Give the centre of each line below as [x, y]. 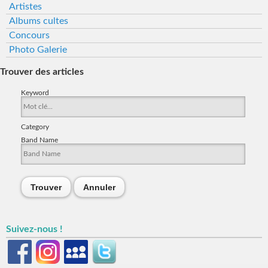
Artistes [25, 6]
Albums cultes [39, 21]
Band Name [39, 140]
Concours [29, 35]
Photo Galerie [38, 49]
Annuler [99, 188]
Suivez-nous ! [34, 229]
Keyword [35, 93]
